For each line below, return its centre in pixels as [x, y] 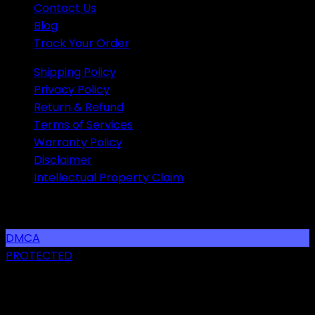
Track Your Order [82, 43]
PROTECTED [39, 255]
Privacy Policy [72, 89]
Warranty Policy [78, 142]
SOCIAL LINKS [41, 206]
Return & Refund [79, 107]
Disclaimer [63, 160]
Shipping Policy [75, 72]
